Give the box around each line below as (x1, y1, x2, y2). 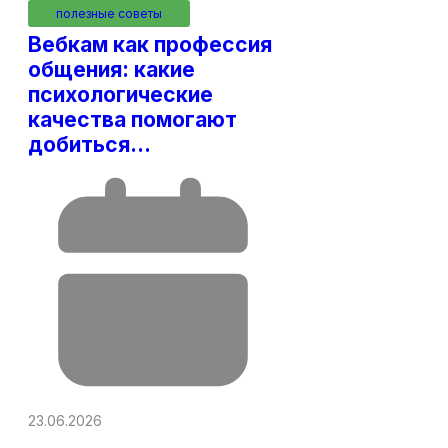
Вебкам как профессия (28, 31, 272, 57)
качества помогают (28, 106, 237, 132)
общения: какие (28, 56, 195, 82)
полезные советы (56, 5, 162, 21)
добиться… (28, 131, 151, 157)
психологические (28, 81, 213, 107)
